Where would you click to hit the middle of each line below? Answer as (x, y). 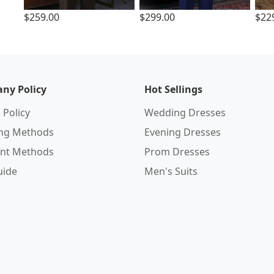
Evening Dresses (183, 132)
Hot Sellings (173, 89)
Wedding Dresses (185, 113)
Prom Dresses (177, 152)
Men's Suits (171, 171)
